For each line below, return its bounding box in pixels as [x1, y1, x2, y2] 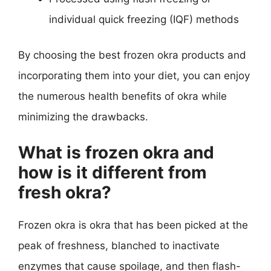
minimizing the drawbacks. [18, 111, 148, 123]
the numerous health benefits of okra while [18, 90, 227, 102]
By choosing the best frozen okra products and [18, 49, 246, 61]
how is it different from [18, 162, 207, 183]
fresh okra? [18, 181, 111, 203]
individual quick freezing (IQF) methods [49, 13, 239, 25]
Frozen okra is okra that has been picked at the [18, 218, 248, 231]
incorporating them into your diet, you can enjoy [18, 70, 250, 82]
